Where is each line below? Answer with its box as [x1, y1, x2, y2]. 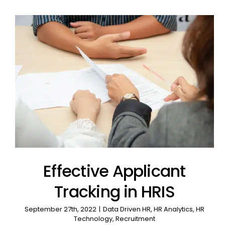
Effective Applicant [43, 160, 186, 183]
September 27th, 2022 [24, 204, 96, 214]
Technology [73, 214, 113, 224]
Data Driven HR [102, 204, 151, 214]
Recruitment [115, 214, 155, 224]
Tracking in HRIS [54, 180, 175, 203]
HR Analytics [153, 204, 193, 214]
